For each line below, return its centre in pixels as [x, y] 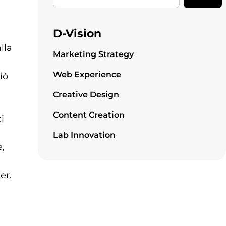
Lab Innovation [84, 135]
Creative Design [86, 95]
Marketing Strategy [93, 54]
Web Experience [87, 74]
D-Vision [77, 34]
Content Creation [89, 115]
